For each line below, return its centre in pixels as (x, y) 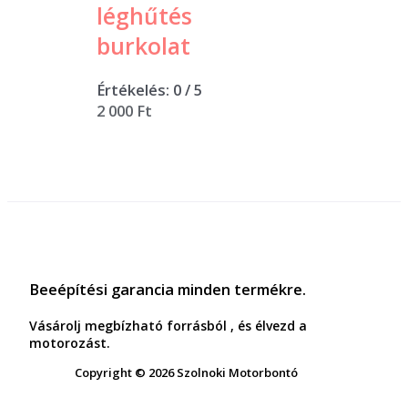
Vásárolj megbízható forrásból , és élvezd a (168, 326)
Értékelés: (135, 90)
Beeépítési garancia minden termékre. (168, 289)
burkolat (144, 46)
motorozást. (70, 343)
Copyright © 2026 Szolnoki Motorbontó (186, 373)
